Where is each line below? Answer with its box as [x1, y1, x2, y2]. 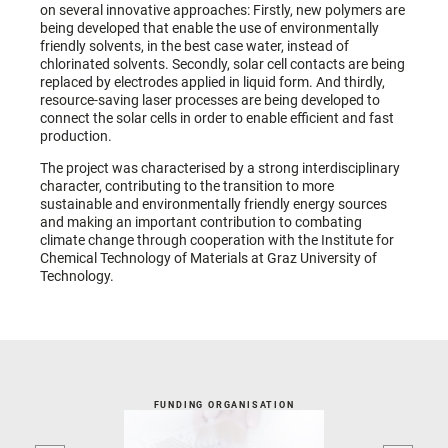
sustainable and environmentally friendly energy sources [40, 196, 387, 213]
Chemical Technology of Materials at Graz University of [40, 250, 377, 267]
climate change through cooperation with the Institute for [40, 232, 394, 249]
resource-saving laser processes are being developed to [40, 91, 380, 108]
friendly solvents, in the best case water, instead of [40, 37, 349, 54]
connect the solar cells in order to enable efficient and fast [40, 109, 394, 126]
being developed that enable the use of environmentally [40, 19, 379, 36]
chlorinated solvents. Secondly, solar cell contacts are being [40, 55, 405, 72]
